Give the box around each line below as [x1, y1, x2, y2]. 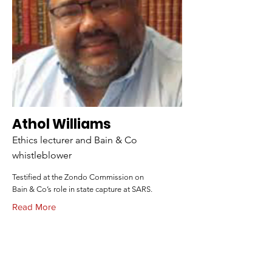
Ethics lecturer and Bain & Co [12, 134, 137, 146]
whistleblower [12, 149, 72, 161]
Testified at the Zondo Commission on [12, 172, 144, 182]
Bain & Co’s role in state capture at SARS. [12, 185, 152, 194]
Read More [12, 202, 56, 212]
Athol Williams [12, 115, 111, 134]
